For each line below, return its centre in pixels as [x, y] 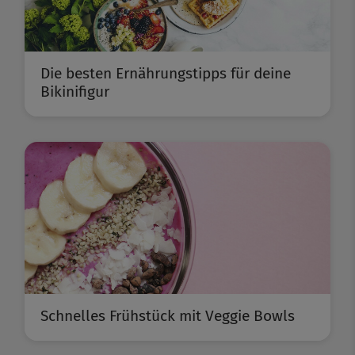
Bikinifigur [75, 92]
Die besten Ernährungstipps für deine [166, 74]
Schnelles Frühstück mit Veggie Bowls [168, 316]
